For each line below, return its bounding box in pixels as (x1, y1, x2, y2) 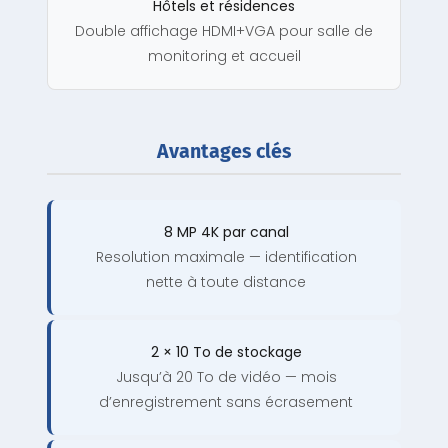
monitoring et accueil (147, 46, 301, 67)
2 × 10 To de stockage (150, 342, 302, 363)
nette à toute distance (146, 272, 306, 293)
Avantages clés (157, 140, 291, 164)
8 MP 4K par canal (163, 222, 289, 243)
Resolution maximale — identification (95, 247, 357, 268)
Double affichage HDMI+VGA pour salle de (75, 21, 373, 42)
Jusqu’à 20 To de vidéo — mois (115, 367, 337, 388)
